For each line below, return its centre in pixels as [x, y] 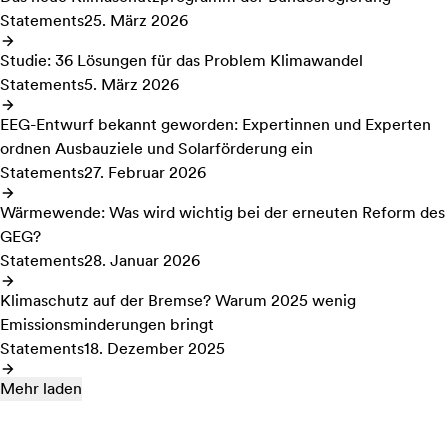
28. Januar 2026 [142, 260]
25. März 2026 [136, 20]
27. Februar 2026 [145, 172]
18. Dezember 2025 [154, 348]
